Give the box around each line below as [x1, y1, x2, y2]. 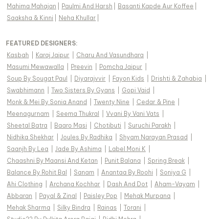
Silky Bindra [57, 204, 90, 212]
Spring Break [148, 157, 185, 165]
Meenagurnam [7, 110, 49, 118]
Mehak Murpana [124, 192, 171, 200]
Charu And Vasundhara [76, 51, 144, 59]
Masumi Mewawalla [7, 63, 64, 71]
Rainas [97, 204, 117, 212]
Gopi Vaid [122, 87, 150, 94]
